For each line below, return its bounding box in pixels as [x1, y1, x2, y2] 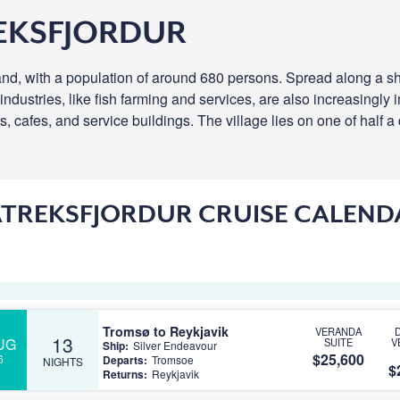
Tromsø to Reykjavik [103, 321, 229, 340]
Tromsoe [152, 351, 194, 367]
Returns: [103, 365, 147, 382]
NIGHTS [42, 353, 83, 369]
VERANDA [314, 324, 362, 338]
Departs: [103, 351, 147, 368]
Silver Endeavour [133, 337, 217, 353]
